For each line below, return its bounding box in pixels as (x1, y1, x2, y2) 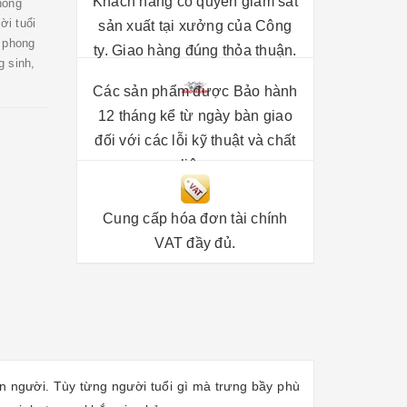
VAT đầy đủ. (154, 235, 236, 251)
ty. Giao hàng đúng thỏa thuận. (94, 42, 297, 58)
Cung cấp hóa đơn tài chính (103, 211, 288, 226)
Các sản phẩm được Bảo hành (93, 84, 298, 99)
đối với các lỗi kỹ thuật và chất (94, 133, 296, 148)
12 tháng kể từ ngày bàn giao (97, 108, 293, 124)
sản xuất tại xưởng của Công (98, 17, 293, 34)
